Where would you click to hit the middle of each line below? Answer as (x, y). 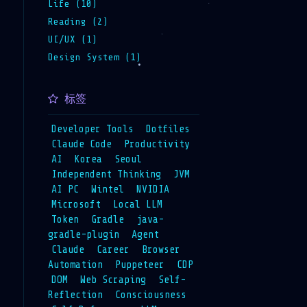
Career (113, 249)
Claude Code (81, 144)
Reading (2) (78, 21)
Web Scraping (113, 280)
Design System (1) (94, 57)
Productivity (157, 144)
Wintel (107, 189)
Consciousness (150, 295)
